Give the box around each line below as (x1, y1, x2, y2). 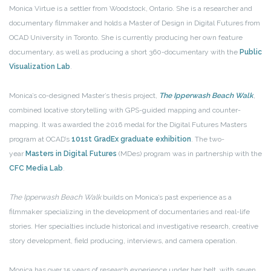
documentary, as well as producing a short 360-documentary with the (9, 48, 240, 57)
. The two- (191, 135, 224, 144)
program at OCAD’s (9, 135, 71, 144)
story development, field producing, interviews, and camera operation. (9, 237, 237, 246)
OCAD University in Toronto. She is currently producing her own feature (9, 33, 243, 42)
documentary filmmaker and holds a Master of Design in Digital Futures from (9, 19, 260, 28)
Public (240, 48, 262, 57)
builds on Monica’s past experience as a (101, 193, 232, 202)
